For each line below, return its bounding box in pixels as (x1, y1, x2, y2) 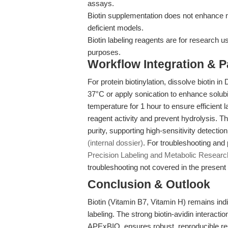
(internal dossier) (88, 138, 143, 147)
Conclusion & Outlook (88, 178, 210, 191)
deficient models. (88, 23, 144, 32)
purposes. (88, 48, 121, 56)
